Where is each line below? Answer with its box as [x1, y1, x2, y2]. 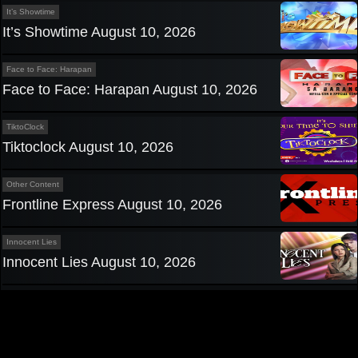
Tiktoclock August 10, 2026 [2, 139, 173, 156]
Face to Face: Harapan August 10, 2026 [2, 82, 257, 98]
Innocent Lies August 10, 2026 [2, 254, 196, 271]
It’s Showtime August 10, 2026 [2, 24, 196, 41]
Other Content [6, 180, 59, 189]
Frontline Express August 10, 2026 [2, 197, 222, 213]
